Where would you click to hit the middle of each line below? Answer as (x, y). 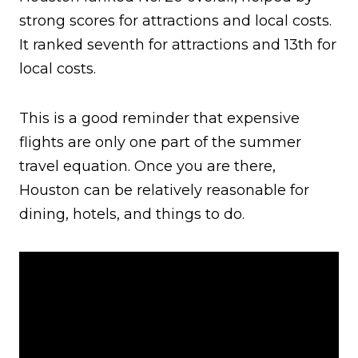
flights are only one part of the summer (160, 143)
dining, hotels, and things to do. (132, 215)
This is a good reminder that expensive (159, 119)
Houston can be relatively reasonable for (164, 191)
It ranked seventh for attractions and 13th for (178, 45)
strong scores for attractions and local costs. (175, 21)
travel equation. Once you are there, (147, 167)
